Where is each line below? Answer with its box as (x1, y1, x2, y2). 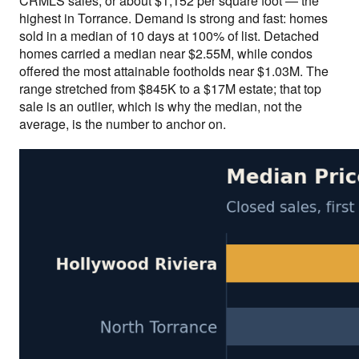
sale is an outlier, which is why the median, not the (19, 97, 302, 116)
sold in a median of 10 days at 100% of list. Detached (19, 26, 319, 46)
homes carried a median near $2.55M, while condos (19, 44, 313, 63)
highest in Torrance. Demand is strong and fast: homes (19, 9, 328, 28)
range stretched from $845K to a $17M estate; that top (19, 79, 321, 99)
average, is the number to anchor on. (19, 115, 226, 134)
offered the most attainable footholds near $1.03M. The (19, 62, 329, 81)
